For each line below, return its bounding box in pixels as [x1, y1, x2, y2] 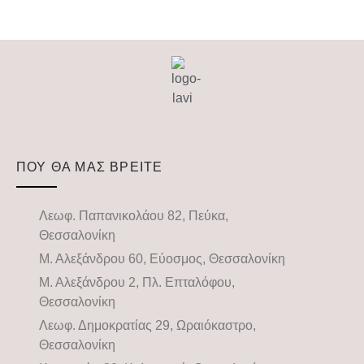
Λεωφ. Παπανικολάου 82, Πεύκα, [38, 208, 228, 223]
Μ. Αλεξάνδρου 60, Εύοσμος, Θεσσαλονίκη [38, 251, 285, 266]
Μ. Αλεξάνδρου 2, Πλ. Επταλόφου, [38, 275, 235, 289]
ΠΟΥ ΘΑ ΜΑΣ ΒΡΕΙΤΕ [16, 159, 163, 174]
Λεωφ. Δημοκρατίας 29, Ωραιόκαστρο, [38, 318, 256, 332]
